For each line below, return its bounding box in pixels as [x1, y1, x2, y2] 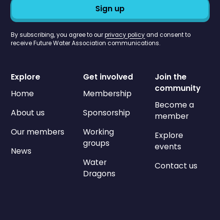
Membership [82, 88, 132, 100]
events [155, 141, 182, 153]
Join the [155, 71, 187, 82]
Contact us [155, 160, 198, 171]
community [155, 82, 201, 94]
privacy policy [105, 31, 145, 39]
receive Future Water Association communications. [11, 39, 161, 48]
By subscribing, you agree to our [11, 31, 105, 39]
